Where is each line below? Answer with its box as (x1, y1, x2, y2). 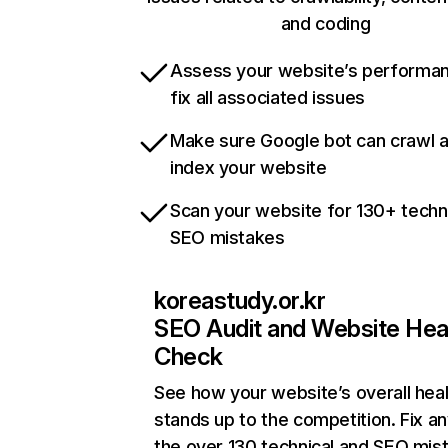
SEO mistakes (170, 227, 285, 249)
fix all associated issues (170, 87, 365, 109)
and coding (280, 13, 371, 35)
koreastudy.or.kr (154, 286, 326, 316)
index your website (170, 157, 327, 179)
